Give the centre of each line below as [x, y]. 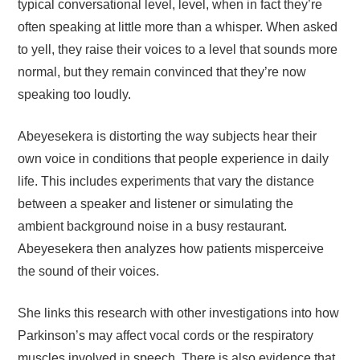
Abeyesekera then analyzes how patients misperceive [171, 249]
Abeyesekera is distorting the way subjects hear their [168, 136]
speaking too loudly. [75, 94]
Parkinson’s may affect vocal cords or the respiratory [166, 335]
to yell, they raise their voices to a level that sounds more [178, 49]
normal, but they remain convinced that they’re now [162, 72]
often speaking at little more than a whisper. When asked [178, 27]
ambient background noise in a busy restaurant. [153, 226]
